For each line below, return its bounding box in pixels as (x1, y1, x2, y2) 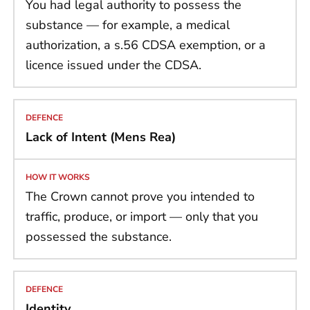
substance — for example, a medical (26, 17, 230, 34)
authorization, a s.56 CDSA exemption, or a (26, 37, 266, 54)
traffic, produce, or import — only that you (26, 208, 258, 226)
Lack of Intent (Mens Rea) (26, 129, 176, 146)
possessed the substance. (26, 228, 172, 246)
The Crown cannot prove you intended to (26, 188, 255, 206)
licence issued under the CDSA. (26, 57, 201, 74)
